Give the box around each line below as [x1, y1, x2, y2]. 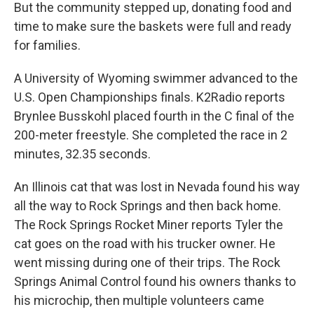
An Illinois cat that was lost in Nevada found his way [14, 179, 300, 194]
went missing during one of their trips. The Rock [14, 254, 280, 270]
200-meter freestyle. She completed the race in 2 [14, 127, 287, 142]
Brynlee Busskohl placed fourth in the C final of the [14, 108, 294, 123]
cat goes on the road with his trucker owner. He [14, 235, 275, 251]
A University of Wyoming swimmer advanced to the [14, 70, 298, 86]
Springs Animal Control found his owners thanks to [14, 273, 296, 289]
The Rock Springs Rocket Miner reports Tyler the [14, 217, 283, 232]
